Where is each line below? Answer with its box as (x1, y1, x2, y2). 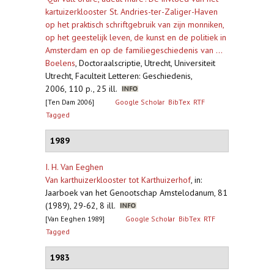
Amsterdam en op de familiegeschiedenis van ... (45, 45, 222, 56)
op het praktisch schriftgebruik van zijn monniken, (45, 19, 224, 30)
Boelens (45, 57, 75, 68)
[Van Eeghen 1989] (45, 214, 105, 223)
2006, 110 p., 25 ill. (45, 83, 122, 94)
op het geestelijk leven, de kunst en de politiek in (45, 32, 226, 43)
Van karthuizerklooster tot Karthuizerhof (45, 174, 191, 185)
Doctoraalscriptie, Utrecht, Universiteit (79, 57, 215, 68)
